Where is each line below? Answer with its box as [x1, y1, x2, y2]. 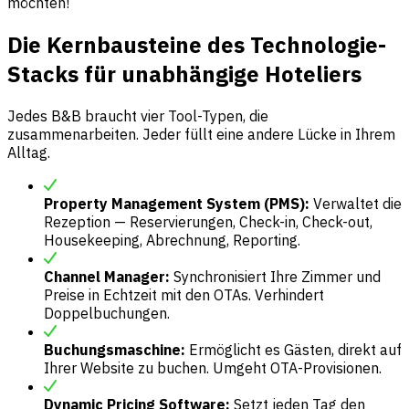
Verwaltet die [309, 194, 402, 213]
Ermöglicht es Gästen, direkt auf [185, 340, 402, 359]
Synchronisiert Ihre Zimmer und [170, 267, 381, 286]
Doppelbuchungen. [44, 303, 170, 322]
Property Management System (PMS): [44, 194, 309, 213]
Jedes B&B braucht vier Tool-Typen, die [7, 106, 268, 125]
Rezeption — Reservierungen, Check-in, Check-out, [44, 212, 372, 231]
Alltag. [7, 142, 50, 162]
